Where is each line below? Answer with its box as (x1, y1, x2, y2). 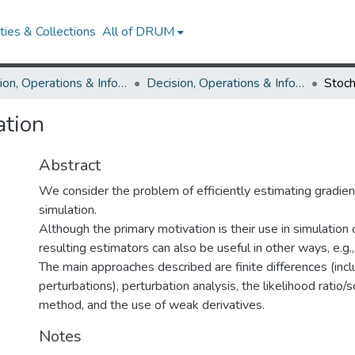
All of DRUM (102, 23, 175, 40)
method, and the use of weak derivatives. (39, 296, 265, 314)
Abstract (39, 155, 101, 176)
